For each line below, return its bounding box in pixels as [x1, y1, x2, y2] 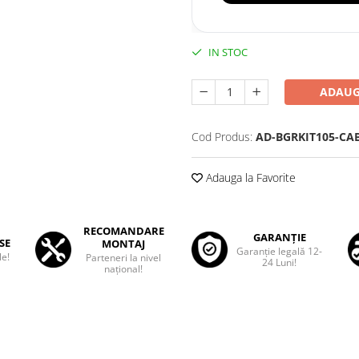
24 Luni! [262, 256, 297, 270]
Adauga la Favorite [203, 170, 296, 186]
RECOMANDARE [83, 224, 164, 239]
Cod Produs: [192, 129, 252, 145]
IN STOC [206, 45, 248, 60]
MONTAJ [102, 236, 145, 252]
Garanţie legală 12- [236, 244, 323, 259]
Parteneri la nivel [86, 251, 161, 265]
